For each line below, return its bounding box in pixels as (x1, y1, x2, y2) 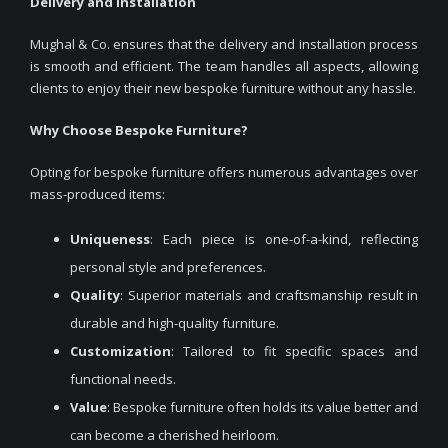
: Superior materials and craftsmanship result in (120, 285, 418, 304)
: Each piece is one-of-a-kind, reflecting (150, 229, 418, 248)
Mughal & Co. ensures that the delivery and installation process (30, 34, 418, 53)
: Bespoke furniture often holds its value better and (107, 397, 418, 416)
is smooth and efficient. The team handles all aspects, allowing (30, 56, 418, 75)
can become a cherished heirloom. (70, 425, 279, 444)
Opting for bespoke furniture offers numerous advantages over (30, 162, 418, 181)
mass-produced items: (30, 184, 165, 203)
